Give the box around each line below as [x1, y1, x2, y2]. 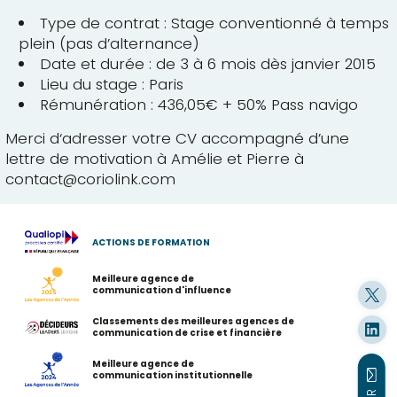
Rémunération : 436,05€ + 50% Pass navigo [40, 93, 358, 115]
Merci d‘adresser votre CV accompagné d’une [4, 128, 349, 150]
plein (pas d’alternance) [19, 32, 200, 54]
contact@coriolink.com [4, 168, 175, 191]
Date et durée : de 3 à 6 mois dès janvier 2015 [40, 52, 376, 74]
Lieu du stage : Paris [40, 73, 183, 95]
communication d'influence [92, 284, 232, 296]
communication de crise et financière [92, 327, 283, 339]
